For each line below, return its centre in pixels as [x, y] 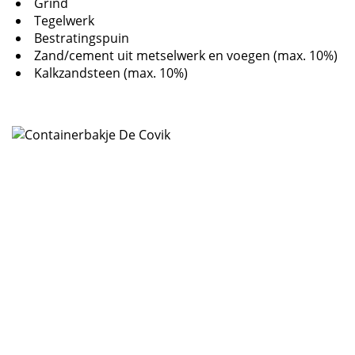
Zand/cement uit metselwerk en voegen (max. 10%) [185, 55]
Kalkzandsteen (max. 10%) [111, 73]
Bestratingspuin [81, 38]
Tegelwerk [64, 20]
